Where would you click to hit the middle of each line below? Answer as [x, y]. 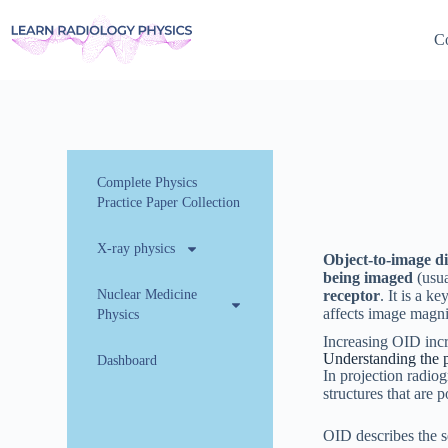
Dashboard [127, 360]
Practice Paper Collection [169, 202]
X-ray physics [136, 248]
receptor [352, 295]
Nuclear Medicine [147, 294]
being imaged [368, 277]
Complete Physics [147, 182]
